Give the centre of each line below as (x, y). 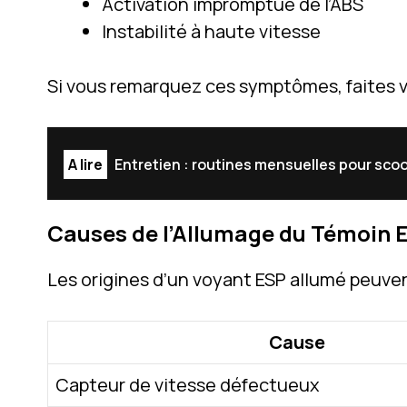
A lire (85, 164)
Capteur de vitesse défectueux (188, 384)
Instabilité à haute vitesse (211, 31)
